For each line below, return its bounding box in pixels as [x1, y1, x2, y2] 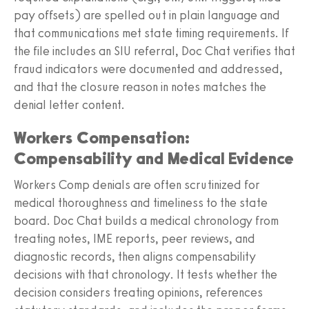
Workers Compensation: [14, 127, 190, 148]
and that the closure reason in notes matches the [14, 79, 266, 94]
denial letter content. [14, 97, 125, 112]
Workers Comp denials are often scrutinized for [14, 177, 260, 192]
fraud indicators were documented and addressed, [14, 61, 283, 77]
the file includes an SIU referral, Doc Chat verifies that [14, 43, 295, 59]
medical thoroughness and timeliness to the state [14, 195, 268, 210]
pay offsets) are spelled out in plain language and [14, 7, 280, 23]
